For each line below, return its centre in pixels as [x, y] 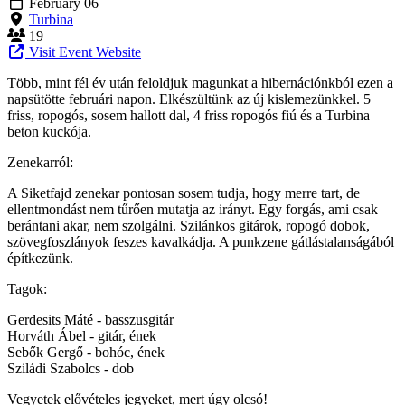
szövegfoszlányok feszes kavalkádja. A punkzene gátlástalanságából [201, 241]
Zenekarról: [40, 162]
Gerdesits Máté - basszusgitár [90, 319]
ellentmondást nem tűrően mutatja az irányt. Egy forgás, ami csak [193, 209]
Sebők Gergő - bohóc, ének [86, 352]
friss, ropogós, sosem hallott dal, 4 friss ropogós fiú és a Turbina [188, 115]
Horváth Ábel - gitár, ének [82, 335]
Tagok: [27, 288]
